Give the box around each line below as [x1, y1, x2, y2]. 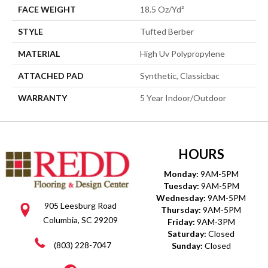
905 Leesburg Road [44, 200, 117, 211]
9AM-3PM [196, 216, 235, 227]
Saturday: [167, 228, 208, 239]
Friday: [167, 216, 197, 227]
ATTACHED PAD [18, 70, 84, 81]
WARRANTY [18, 92, 67, 103]
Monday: [163, 168, 200, 179]
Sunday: [171, 240, 205, 251]
